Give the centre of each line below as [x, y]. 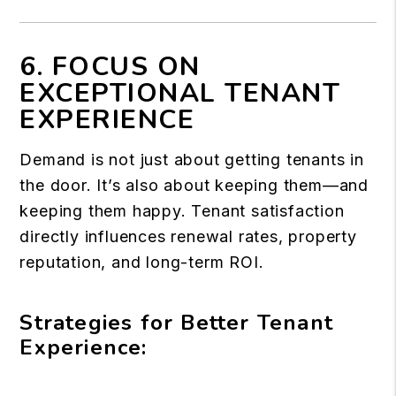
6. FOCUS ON [110, 67]
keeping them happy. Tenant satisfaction [182, 211]
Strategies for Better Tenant [176, 323]
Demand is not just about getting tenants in [192, 160]
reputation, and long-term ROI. [142, 262]
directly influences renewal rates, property [188, 236]
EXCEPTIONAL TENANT [180, 93]
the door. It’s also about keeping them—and [194, 185]
